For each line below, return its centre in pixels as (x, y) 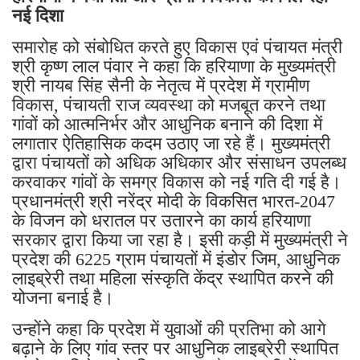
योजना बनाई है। (63, 297)
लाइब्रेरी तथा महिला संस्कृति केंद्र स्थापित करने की (173, 278)
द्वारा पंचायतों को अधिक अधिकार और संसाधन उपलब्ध (179, 162)
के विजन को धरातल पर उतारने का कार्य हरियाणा (162, 220)
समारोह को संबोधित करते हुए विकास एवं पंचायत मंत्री (177, 47)
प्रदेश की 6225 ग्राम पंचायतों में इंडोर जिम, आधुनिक (176, 259)
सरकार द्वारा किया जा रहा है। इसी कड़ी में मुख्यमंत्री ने (180, 239)
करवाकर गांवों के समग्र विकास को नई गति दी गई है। (177, 182)
